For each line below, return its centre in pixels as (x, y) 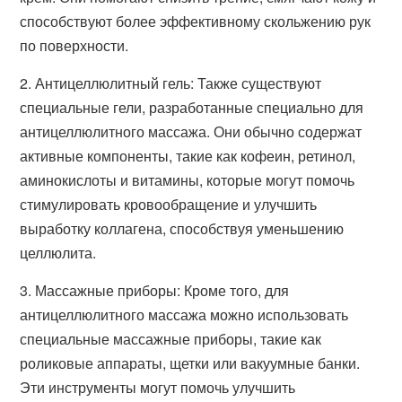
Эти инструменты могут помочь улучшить (158, 387)
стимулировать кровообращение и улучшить (169, 204)
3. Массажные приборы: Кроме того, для (155, 290)
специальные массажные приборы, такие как (171, 339)
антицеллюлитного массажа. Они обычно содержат (191, 131)
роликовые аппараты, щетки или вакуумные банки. (190, 363)
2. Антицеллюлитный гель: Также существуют (171, 83)
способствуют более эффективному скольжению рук (196, 21)
